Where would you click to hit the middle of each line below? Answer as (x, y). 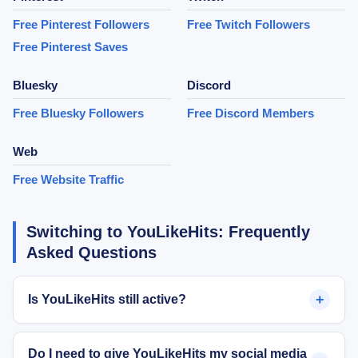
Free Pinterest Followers (81, 25)
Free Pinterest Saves (70, 48)
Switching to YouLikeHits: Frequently (168, 232)
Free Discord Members (251, 114)
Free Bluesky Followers (78, 114)
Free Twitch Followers (249, 25)
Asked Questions (91, 253)
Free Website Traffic (68, 180)
